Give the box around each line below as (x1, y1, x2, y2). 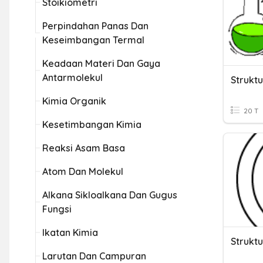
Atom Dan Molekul (42, 166, 123, 177)
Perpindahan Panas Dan (42, 20, 149, 32)
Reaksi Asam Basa (42, 142, 125, 154)
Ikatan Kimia (42, 227, 98, 238)
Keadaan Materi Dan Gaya (42, 58, 160, 69)
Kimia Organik (42, 95, 106, 107)
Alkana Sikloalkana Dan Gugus (42, 189, 177, 201)
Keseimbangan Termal (42, 34, 144, 46)
